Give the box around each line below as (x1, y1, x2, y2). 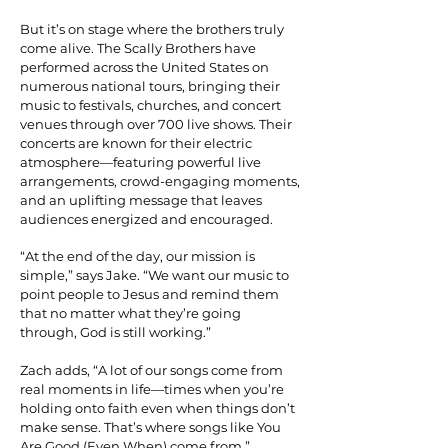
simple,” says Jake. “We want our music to (20, 266, 289, 283)
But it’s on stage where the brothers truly (20, 20, 284, 37)
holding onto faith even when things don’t (20, 399, 295, 416)
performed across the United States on (20, 58, 269, 75)
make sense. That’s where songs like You (20, 418, 281, 435)
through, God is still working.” (20, 323, 211, 340)
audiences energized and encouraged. (20, 210, 273, 227)
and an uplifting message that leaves (20, 191, 262, 208)
